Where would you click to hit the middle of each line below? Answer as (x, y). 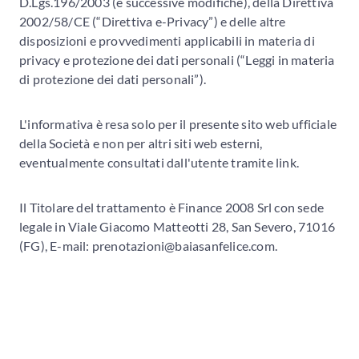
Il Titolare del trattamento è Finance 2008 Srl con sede (172, 207)
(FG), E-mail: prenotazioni (92, 245)
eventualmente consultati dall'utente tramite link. (161, 162)
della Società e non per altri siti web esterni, (141, 143)
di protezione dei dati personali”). (113, 79)
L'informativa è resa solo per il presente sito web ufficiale (178, 123)
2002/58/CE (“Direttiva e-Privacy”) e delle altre (153, 21)
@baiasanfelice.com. (221, 245)
